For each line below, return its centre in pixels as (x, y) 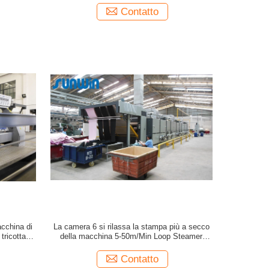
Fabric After (131, 246)
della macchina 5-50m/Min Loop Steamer (131, 236)
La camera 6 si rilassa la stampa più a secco (131, 227)
